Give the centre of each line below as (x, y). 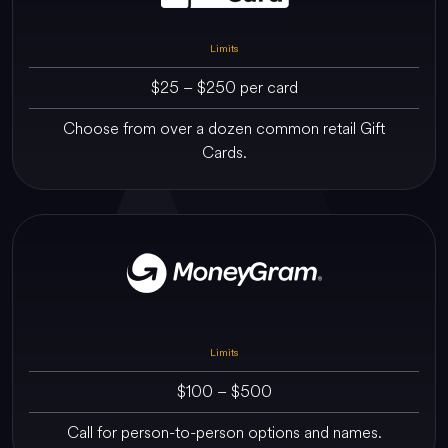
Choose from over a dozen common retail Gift (224, 128)
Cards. (224, 152)
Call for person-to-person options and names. (224, 432)
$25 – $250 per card (224, 87)
